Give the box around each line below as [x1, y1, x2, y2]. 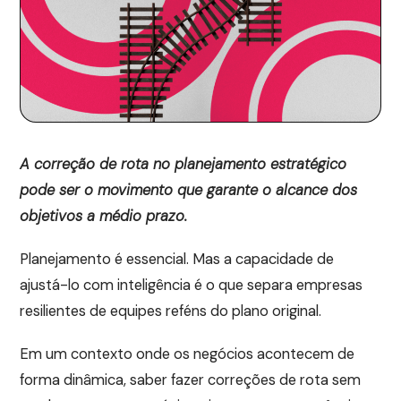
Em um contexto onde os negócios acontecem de [20, 345, 355, 364]
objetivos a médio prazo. [20, 207, 188, 226]
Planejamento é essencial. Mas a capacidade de [20, 250, 335, 269]
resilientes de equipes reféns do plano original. [20, 302, 326, 321]
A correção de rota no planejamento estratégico [20, 155, 347, 175]
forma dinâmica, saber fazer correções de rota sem [20, 371, 362, 390]
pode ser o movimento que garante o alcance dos [20, 181, 358, 200]
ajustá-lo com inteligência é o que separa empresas [20, 276, 363, 295]
